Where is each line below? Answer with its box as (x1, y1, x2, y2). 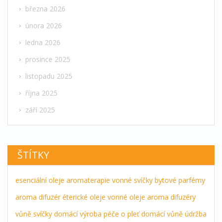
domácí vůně (141, 209, 183, 219)
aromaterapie (66, 175, 110, 185)
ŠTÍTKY (17, 148, 49, 162)
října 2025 (25, 88, 57, 98)
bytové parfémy (155, 175, 205, 185)
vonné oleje (108, 192, 145, 202)
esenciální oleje (15, 175, 64, 185)
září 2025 (25, 105, 55, 115)
